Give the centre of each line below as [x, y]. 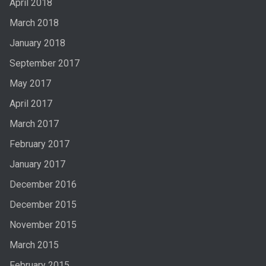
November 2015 [43, 224]
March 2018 [34, 23]
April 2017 [31, 103]
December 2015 [43, 204]
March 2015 [34, 245]
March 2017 [34, 123]
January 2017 [37, 164]
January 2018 [37, 43]
